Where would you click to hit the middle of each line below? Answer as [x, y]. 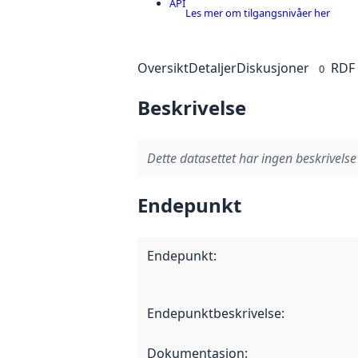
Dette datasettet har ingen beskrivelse [252, 158]
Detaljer [213, 68]
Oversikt [163, 68]
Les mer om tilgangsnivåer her [258, 12]
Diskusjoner [273, 68]
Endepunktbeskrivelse [214, 314]
